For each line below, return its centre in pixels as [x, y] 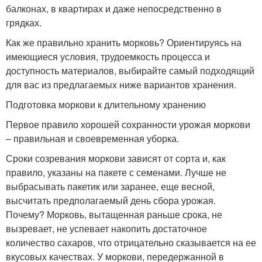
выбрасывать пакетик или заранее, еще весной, [110, 186]
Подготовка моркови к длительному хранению [106, 104]
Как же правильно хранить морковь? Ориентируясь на [124, 42]
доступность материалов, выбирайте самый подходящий [130, 70]
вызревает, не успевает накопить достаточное [106, 228]
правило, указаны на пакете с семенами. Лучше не [116, 172]
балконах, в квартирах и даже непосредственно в [114, 8]
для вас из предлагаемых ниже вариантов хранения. [121, 85]
